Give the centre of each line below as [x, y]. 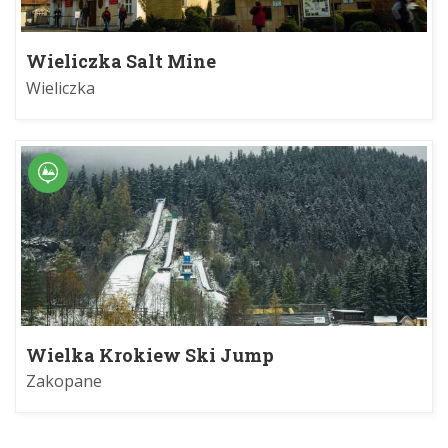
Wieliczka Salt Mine [121, 61]
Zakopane [64, 380]
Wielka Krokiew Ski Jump [150, 354]
